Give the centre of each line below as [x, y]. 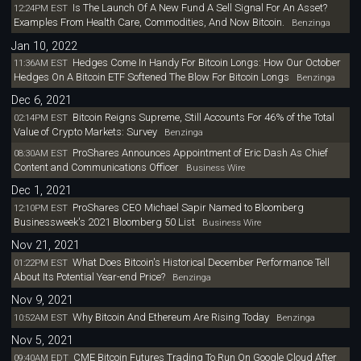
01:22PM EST [40, 262]
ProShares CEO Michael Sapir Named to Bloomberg [188, 208]
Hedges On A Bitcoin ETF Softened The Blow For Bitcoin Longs [151, 77]
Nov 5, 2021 [43, 340]
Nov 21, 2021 [46, 246]
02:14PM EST [40, 118]
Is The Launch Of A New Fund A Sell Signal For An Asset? [199, 8]
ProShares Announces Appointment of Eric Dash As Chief [200, 153]
